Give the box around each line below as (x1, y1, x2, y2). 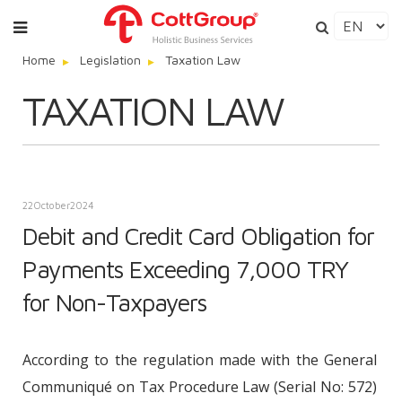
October (33, 199, 70, 211)
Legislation (80, 52, 141, 67)
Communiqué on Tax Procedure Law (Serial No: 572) (22, 377, 377, 397)
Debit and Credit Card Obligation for (22, 222, 374, 250)
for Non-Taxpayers (22, 288, 206, 317)
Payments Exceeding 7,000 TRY (22, 255, 348, 284)
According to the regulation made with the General (22, 350, 377, 370)
